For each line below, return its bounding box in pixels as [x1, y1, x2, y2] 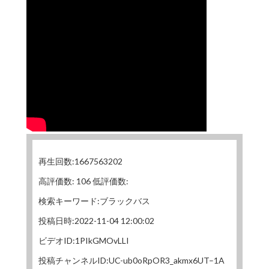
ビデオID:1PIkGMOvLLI [38, 235, 129, 246]
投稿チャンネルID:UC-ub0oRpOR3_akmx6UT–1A [38, 255, 225, 265]
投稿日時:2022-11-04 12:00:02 [38, 215, 154, 226]
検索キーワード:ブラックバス [38, 195, 150, 206]
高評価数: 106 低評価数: [38, 175, 128, 186]
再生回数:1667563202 [38, 156, 122, 166]
